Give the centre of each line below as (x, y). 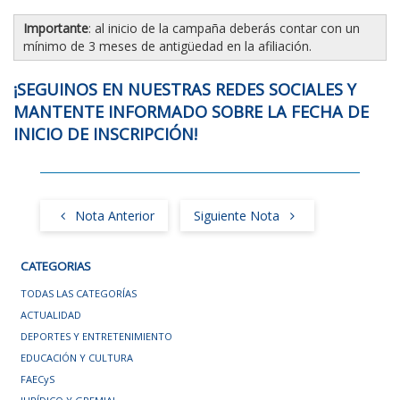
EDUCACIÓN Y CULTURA (77, 358)
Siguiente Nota (238, 215)
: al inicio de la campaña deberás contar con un (224, 28)
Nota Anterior (113, 215)
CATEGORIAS (56, 266)
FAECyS (38, 379)
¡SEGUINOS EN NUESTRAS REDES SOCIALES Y (185, 89)
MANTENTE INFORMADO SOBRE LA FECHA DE (191, 111)
